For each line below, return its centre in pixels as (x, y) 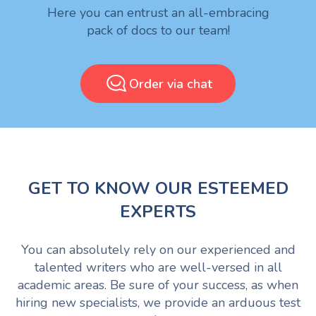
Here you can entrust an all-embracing (158, 13)
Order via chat (170, 84)
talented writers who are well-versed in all (158, 268)
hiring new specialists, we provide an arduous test (158, 303)
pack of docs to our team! (158, 31)
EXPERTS (158, 212)
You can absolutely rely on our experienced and (158, 250)
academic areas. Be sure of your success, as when (158, 285)
